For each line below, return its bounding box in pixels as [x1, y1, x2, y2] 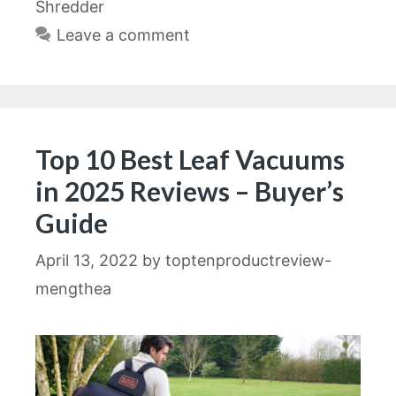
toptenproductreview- [165, 251, 331, 270]
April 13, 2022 [35, 251, 138, 270]
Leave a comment [56, 26, 190, 45]
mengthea [35, 279, 111, 299]
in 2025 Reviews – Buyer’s [35, 175, 344, 208]
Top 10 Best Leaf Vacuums [35, 143, 345, 176]
